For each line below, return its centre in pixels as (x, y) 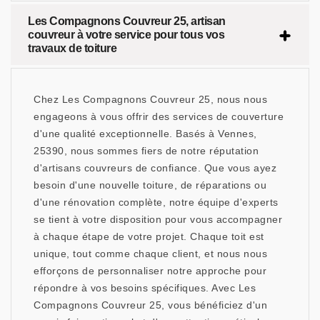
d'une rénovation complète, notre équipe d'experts (156, 202)
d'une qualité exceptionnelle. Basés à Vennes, (145, 134)
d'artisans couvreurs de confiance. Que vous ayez (155, 168)
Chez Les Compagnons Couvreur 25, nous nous (150, 100)
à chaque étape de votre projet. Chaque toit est (149, 237)
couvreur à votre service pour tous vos (126, 35)
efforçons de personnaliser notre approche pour (150, 271)
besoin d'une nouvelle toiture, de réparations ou (150, 185)
